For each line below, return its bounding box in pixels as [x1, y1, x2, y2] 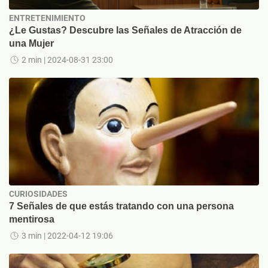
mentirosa [9, 214, 54, 225]
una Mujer [9, 38, 54, 49]
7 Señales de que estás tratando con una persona [9, 201, 234, 212]
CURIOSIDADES [9, 189, 68, 199]
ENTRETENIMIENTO [9, 13, 86, 23]
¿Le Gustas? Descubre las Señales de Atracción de [9, 25, 242, 36]
